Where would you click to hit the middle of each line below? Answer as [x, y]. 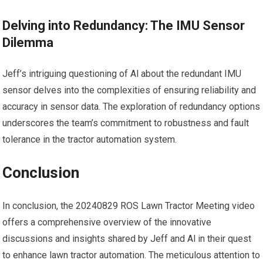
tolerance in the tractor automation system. [90, 140]
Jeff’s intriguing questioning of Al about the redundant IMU [122, 74]
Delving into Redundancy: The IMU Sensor [124, 26]
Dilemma [28, 43]
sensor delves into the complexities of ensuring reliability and [129, 90]
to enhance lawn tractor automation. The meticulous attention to [131, 255]
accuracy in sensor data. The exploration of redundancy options [131, 107]
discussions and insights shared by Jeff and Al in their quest [127, 239]
